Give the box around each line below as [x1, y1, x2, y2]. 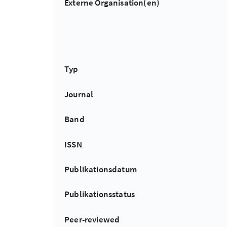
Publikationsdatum [64, 163, 137, 175]
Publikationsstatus [64, 188, 135, 200]
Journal [64, 88, 94, 100]
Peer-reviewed [64, 213, 120, 225]
